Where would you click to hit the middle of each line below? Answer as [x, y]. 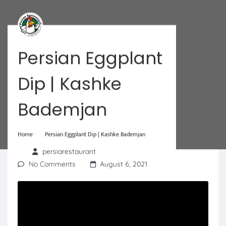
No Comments [52, 164]
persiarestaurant [69, 151]
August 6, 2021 [124, 164]
